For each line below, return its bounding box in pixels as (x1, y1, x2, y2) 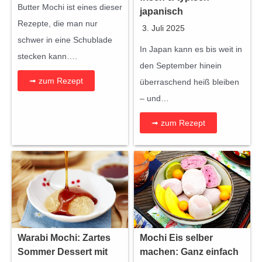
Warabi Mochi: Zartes (18, 233, 111, 243)
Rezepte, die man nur (18, 18, 98, 28)
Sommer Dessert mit (18, 247, 108, 257)
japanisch (140, 6, 183, 16)
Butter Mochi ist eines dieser (18, 2, 122, 12)
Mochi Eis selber (140, 233, 213, 243)
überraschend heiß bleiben (140, 77, 239, 87)
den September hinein (140, 60, 222, 70)
